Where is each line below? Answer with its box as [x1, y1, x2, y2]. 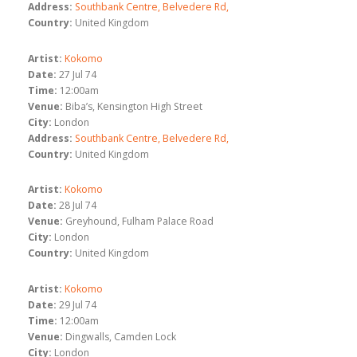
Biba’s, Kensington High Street [65, 99, 202, 113]
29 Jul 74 [59, 297, 96, 312]
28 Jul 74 [59, 198, 96, 213]
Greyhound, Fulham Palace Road [65, 214, 214, 229]
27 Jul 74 [59, 67, 96, 81]
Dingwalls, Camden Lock [65, 329, 176, 343]
